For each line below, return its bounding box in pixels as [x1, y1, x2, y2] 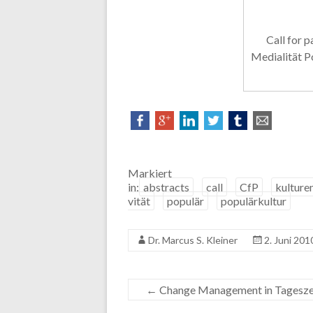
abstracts [143, 180, 189, 194]
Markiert [128, 166, 172, 180]
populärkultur [221, 194, 286, 208]
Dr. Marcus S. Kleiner [148, 234, 238, 247]
